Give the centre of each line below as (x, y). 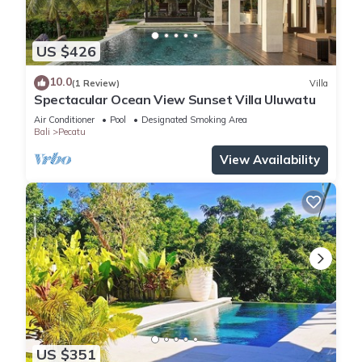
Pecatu (72, 132)
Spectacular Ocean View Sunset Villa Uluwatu (175, 100)
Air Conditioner (64, 120)
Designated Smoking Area (194, 120)
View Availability (270, 160)
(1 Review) (96, 83)
